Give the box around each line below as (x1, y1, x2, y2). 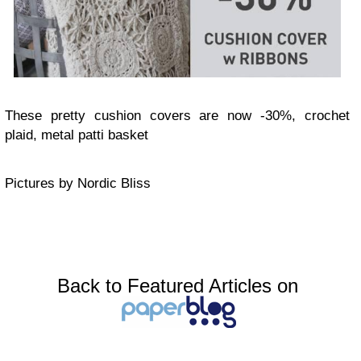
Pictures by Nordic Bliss (5, 176, 151, 192)
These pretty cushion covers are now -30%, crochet (5, 108, 350, 124)
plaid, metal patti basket (5, 127, 148, 143)
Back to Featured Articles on (56, 275, 298, 297)
